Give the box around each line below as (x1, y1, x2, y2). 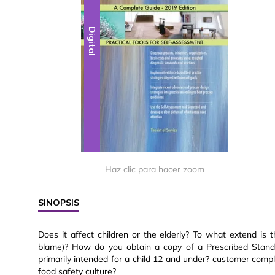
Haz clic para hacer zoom (105, 164, 204, 176)
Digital (87, 26, 98, 56)
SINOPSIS (38, 197, 79, 209)
